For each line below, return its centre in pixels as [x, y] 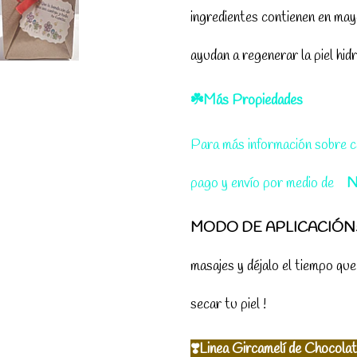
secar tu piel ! [228, 305]
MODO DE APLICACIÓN [273, 228]
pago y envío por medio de [264, 184]
